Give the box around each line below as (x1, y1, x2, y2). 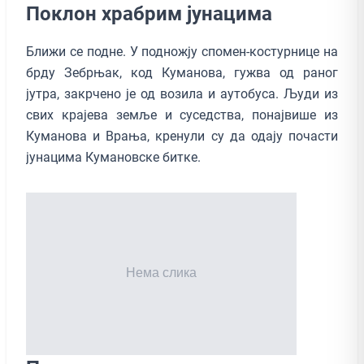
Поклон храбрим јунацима (26, 2, 272, 25)
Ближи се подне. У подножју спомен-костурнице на (26, 43, 338, 59)
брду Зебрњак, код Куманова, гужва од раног (26, 64, 338, 80)
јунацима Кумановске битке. (26, 149, 204, 165)
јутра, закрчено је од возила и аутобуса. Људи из (26, 85, 338, 102)
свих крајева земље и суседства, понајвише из (26, 106, 338, 123)
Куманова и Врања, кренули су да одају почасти (26, 128, 338, 144)
